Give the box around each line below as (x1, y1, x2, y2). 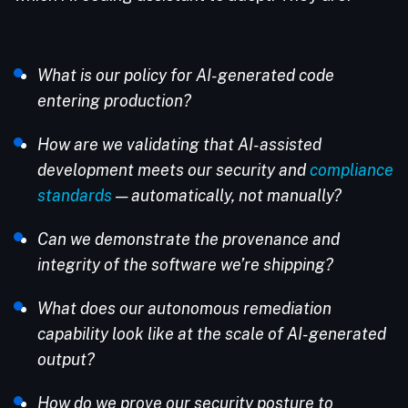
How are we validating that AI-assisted (37, 135, 321, 154)
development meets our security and (37, 160, 310, 179)
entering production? (37, 91, 191, 110)
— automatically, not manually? (112, 186, 342, 205)
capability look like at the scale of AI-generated (37, 324, 386, 343)
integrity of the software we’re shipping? (37, 255, 333, 274)
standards (37, 186, 112, 205)
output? (37, 350, 95, 369)
